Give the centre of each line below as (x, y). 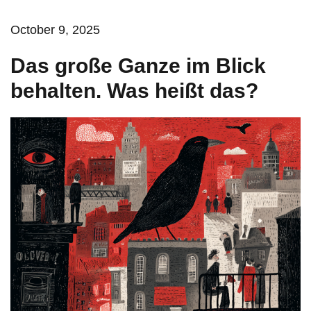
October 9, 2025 (55, 30)
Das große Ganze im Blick (138, 66)
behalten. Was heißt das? (134, 91)
